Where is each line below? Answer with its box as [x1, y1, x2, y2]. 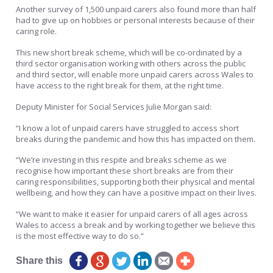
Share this [16, 255, 63, 266]
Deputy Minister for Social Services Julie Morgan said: [16, 101, 212, 112]
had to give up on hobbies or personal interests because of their [16, 14, 255, 26]
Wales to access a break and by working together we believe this [16, 219, 256, 231]
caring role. [16, 25, 57, 37]
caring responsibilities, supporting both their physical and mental [16, 176, 255, 188]
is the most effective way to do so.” [16, 230, 144, 242]
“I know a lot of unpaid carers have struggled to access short [16, 122, 239, 133]
